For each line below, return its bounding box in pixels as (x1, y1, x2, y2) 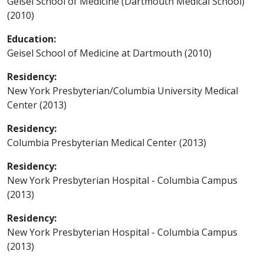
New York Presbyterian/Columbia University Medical (7, 84, 238, 97)
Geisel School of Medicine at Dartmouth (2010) (7, 46, 212, 60)
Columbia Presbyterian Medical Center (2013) (7, 136, 206, 149)
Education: (7, 32, 56, 45)
